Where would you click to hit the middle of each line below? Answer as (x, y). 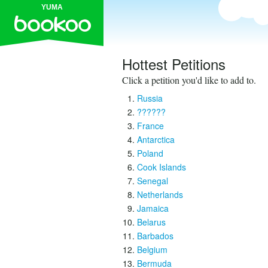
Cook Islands (162, 167)
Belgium (152, 249)
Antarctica (156, 139)
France (150, 126)
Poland (150, 153)
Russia (150, 98)
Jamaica (153, 208)
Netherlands (160, 194)
